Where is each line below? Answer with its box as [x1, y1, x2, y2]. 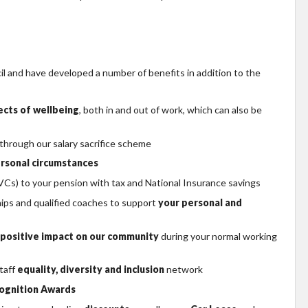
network [164, 263, 203, 276]
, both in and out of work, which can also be [79, 103, 262, 115]
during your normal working [159, 230, 277, 242]
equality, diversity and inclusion [17, 263, 164, 276]
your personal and [158, 196, 242, 208]
